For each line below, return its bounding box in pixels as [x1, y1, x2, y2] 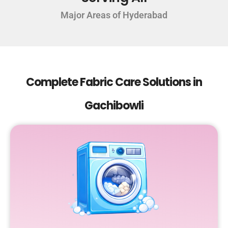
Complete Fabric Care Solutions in [26, 74, 202, 91]
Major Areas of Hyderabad [61, 10, 167, 21]
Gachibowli [84, 98, 144, 114]
